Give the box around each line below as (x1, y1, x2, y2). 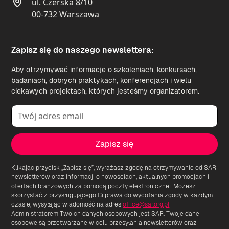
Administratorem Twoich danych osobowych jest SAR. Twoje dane (11, 210, 200, 218)
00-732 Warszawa (32, 9, 100, 20)
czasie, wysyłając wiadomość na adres (11, 201, 123, 209)
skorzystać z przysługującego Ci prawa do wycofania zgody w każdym (11, 192, 213, 199)
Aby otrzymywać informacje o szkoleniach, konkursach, (11, 65, 197, 74)
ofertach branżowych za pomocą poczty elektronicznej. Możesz (11, 182, 196, 190)
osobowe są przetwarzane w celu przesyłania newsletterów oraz (11, 219, 197, 227)
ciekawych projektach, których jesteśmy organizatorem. (11, 87, 200, 96)
